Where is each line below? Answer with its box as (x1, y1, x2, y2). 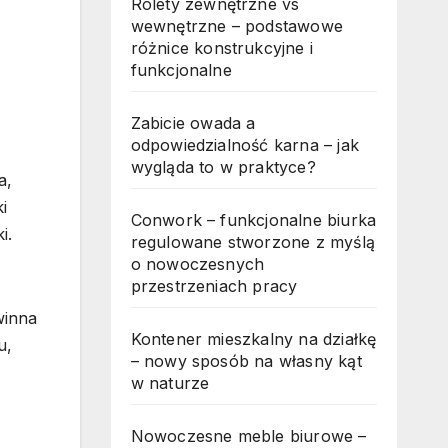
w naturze (130, 373, 210, 394)
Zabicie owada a (130, 113, 256, 134)
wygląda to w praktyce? (130, 157, 316, 178)
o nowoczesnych (130, 254, 265, 275)
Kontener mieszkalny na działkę (130, 329, 377, 350)
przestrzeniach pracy (130, 276, 298, 297)
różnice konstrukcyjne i (130, 38, 314, 59)
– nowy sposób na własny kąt (130, 351, 362, 372)
